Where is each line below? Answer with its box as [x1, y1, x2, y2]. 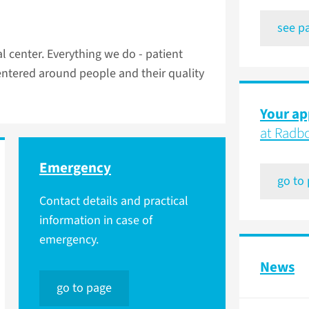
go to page [57, 279, 112, 297]
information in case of [39, 212, 152, 230]
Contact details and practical [39, 192, 188, 210]
